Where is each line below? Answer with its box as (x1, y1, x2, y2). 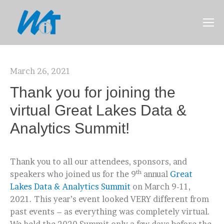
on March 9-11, (130, 181, 190, 191)
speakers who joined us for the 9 (10, 169, 136, 179)
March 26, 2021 (10, 66, 70, 76)
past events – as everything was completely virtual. (10, 206, 210, 216)
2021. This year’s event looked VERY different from (10, 194, 209, 204)
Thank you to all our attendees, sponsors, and (10, 156, 187, 166)
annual (141, 169, 170, 179)
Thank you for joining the (10, 84, 175, 100)
